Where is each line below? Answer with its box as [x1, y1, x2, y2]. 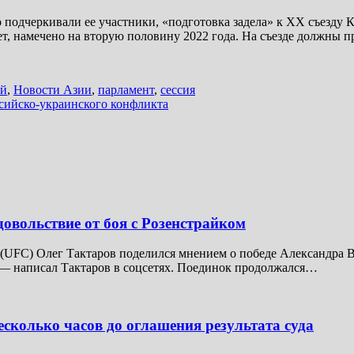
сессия [160, 82, 195, 96]
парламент [98, 82, 154, 96]
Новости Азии [13, 82, 92, 96]
